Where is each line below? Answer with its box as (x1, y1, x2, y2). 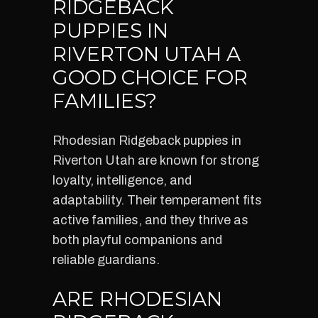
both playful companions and (53, 233, 222, 247)
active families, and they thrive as (53, 213, 248, 227)
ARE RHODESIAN (53, 287, 222, 311)
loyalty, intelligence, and (53, 173, 192, 187)
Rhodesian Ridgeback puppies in (53, 133, 241, 148)
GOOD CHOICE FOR (53, 65, 248, 89)
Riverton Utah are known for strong (53, 153, 259, 168)
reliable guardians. (53, 253, 160, 267)
